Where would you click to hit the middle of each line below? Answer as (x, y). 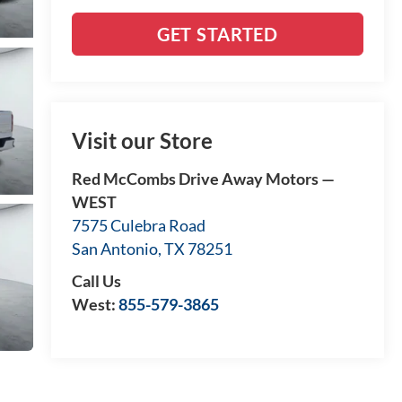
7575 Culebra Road (138, 226)
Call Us (96, 281)
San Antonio (114, 249)
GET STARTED (218, 34)
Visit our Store (142, 141)
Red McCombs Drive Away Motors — (203, 179)
